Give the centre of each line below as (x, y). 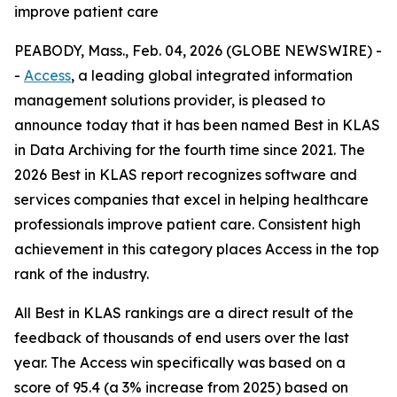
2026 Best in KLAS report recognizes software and (186, 175)
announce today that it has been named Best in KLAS (197, 125)
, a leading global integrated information (212, 75)
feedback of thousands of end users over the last (182, 338)
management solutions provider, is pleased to (170, 100)
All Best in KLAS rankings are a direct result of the (184, 313)
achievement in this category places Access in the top (197, 249)
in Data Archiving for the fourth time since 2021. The (190, 150)
